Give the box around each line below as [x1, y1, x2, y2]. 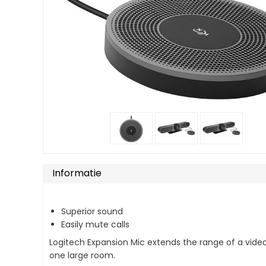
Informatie [52, 166, 102, 180]
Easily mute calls [61, 218, 129, 230]
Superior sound [61, 205, 123, 217]
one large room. [49, 249, 115, 261]
